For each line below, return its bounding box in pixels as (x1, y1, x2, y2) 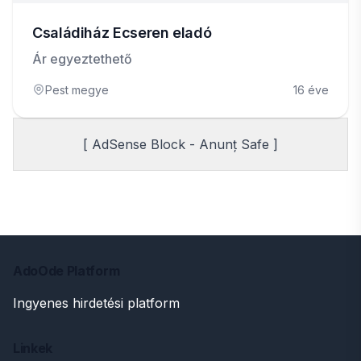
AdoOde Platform (13, 262, 120, 279)
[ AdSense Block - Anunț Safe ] (83, 135, 278, 152)
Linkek (13, 339, 53, 356)
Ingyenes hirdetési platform (13, 294, 180, 311)
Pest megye (45, 82, 109, 97)
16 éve (293, 82, 329, 97)
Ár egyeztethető (32, 50, 132, 67)
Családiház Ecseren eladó (32, 23, 212, 41)
